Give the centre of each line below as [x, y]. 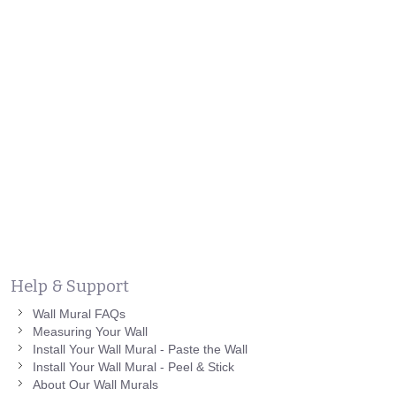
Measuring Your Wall [90, 332]
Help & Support [70, 286]
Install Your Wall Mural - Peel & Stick [133, 367]
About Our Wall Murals [95, 385]
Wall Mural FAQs [79, 314]
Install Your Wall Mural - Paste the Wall [140, 350]
